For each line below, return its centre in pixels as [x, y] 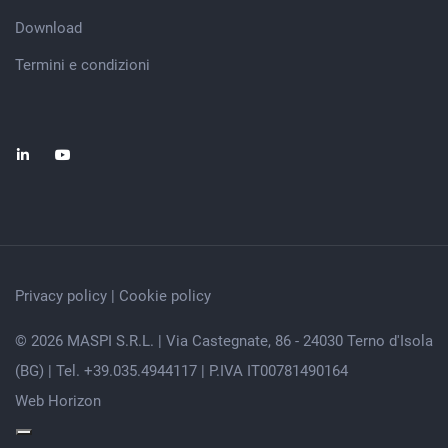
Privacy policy [61, 296]
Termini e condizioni [82, 65]
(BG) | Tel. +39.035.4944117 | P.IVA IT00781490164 [181, 371]
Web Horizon [58, 401]
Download [48, 28]
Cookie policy [165, 296]
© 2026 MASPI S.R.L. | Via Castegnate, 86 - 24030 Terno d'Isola [224, 341]
